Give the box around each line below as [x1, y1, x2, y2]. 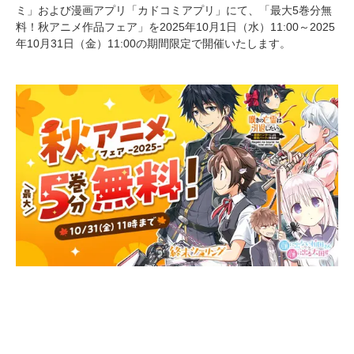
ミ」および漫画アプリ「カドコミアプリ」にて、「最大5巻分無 [16, 4, 332, 17]
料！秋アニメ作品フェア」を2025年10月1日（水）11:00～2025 [16, 21, 335, 33]
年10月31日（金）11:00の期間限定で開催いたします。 [16, 37, 291, 50]
